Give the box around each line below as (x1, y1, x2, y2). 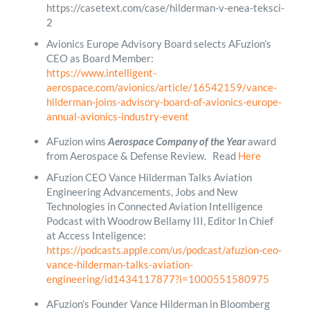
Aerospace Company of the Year (107, 134, 246, 147)
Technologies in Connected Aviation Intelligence (46, 199, 263, 212)
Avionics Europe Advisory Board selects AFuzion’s (46, 37, 271, 50)
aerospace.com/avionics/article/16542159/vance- (46, 80, 277, 93)
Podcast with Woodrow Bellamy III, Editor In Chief (46, 214, 273, 227)
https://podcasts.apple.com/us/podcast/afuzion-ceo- (46, 243, 282, 256)
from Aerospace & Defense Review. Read (46, 149, 238, 162)
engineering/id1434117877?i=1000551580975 (46, 272, 269, 285)
